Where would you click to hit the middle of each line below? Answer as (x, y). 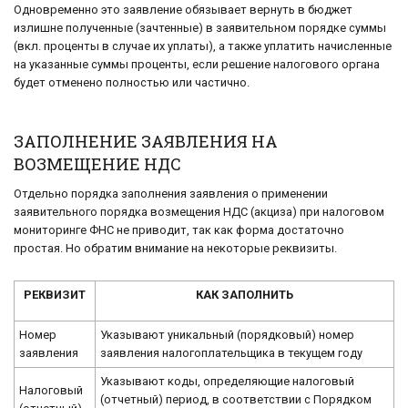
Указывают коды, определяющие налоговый (228, 382)
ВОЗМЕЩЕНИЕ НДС (97, 164)
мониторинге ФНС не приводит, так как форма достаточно (179, 230)
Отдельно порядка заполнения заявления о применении (171, 194)
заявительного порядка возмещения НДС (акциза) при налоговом (199, 212)
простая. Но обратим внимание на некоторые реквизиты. (175, 249)
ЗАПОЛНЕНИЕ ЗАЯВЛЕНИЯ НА (146, 142)
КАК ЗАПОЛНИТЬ (245, 295)
